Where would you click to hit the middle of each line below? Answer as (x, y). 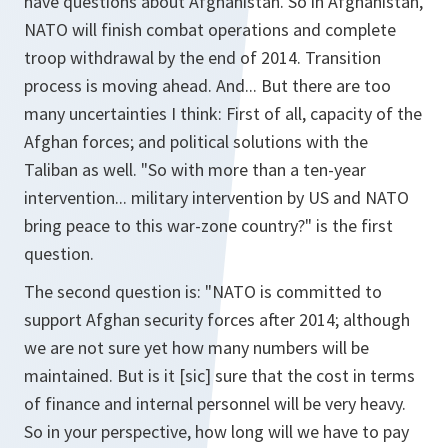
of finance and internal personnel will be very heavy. (215, 403)
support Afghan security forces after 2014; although (217, 319)
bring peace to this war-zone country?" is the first (208, 225)
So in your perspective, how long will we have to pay (216, 431)
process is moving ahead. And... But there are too (207, 85)
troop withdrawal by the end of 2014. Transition (202, 57)
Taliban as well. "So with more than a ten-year (195, 169)
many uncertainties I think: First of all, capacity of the (223, 113)
